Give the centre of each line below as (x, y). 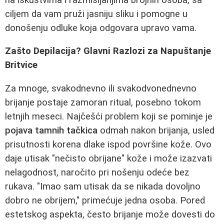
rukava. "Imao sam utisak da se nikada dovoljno (103, 186)
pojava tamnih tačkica (51, 130)
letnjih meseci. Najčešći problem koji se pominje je (109, 116)
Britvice (21, 65)
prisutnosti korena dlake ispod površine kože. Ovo (108, 144)
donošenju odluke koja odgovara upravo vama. (101, 28)
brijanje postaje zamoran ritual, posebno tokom (103, 102)
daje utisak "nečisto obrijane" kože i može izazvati (108, 158)
